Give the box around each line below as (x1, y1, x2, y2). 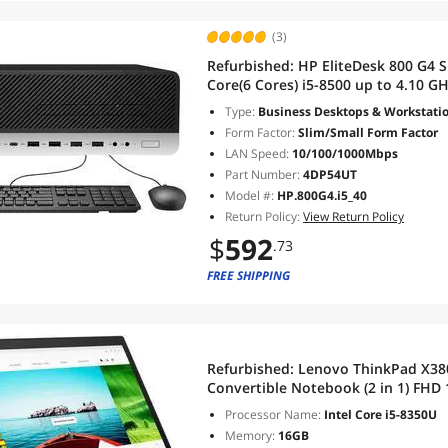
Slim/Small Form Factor (295, 124, 438, 141)
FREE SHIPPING (207, 267, 290, 284)
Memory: (225, 427, 275, 444)
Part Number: (225, 166, 300, 183)
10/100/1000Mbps (289, 145, 398, 162)
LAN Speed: (225, 145, 289, 162)
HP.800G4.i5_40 (277, 187, 367, 204)
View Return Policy (303, 208, 404, 225)
